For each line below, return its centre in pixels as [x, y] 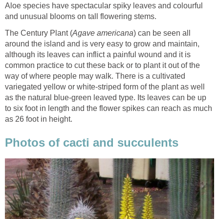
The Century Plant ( [39, 33]
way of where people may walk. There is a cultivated [95, 76]
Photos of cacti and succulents [92, 142]
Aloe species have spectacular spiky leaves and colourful [104, 6]
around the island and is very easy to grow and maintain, [102, 44]
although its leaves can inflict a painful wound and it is [98, 55]
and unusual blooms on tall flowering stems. [81, 17]
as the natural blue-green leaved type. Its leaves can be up [106, 98]
